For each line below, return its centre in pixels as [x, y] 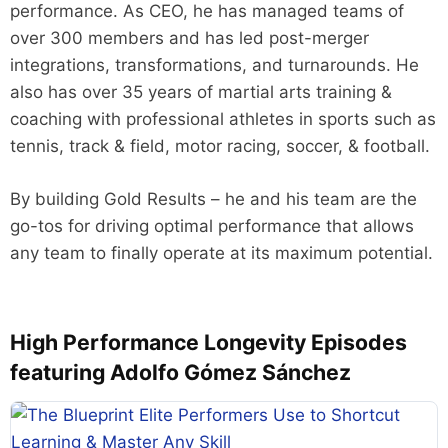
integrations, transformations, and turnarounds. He [214, 65]
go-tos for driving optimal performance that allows [212, 225]
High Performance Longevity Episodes [208, 341]
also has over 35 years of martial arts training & [201, 92]
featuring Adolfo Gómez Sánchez [180, 371]
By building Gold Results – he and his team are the [213, 198]
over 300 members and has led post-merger [189, 38]
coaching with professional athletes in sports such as [223, 119]
